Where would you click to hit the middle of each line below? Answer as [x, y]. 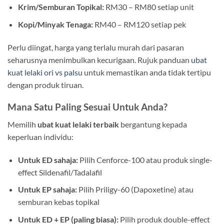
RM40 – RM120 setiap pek [139, 24]
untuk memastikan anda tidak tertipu [147, 72]
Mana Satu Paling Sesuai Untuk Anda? [87, 107]
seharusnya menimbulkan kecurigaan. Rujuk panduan [99, 59]
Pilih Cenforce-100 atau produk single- [145, 159]
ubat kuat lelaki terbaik [78, 124]
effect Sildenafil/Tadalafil [60, 172]
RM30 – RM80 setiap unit [149, 7]
